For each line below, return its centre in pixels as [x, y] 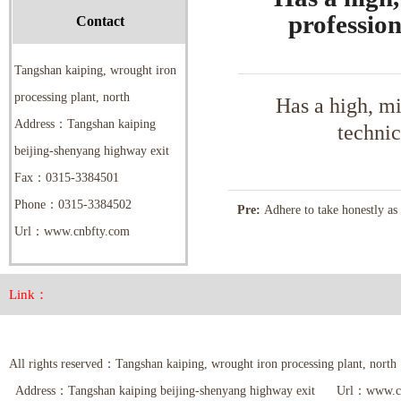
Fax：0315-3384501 [67, 178]
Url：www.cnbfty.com [72, 231]
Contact [100, 21]
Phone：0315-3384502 [73, 205]
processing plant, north [72, 97]
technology [265, 253]
